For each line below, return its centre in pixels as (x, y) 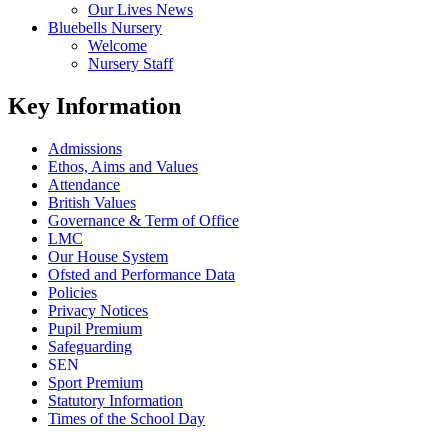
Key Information (94, 105)
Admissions (85, 148)
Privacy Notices (98, 310)
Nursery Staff (130, 63)
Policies (72, 292)
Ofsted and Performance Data (141, 274)
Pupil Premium (95, 328)
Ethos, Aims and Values (123, 166)
